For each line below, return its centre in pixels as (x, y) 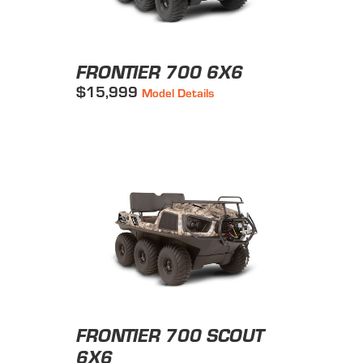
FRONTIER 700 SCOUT (170, 335)
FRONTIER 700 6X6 (160, 72)
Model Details (178, 93)
